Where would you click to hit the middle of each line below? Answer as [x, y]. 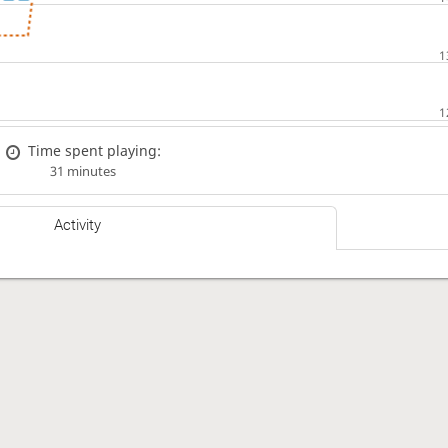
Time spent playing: [95, 150]
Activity [78, 225]
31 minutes [82, 171]
